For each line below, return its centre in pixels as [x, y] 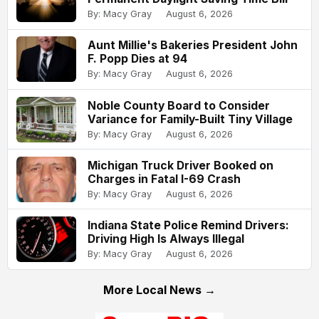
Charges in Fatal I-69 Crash [164, 179]
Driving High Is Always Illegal [166, 239]
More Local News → [159, 289]
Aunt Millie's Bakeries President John [193, 46]
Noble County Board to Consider [179, 105]
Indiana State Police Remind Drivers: [188, 225]
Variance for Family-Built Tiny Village [190, 119]
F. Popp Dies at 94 [137, 59]
